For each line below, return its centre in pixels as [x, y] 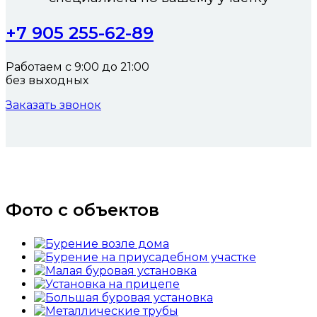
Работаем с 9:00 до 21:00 [79, 67]
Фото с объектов [82, 210]
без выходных [47, 81]
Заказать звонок [53, 105]
